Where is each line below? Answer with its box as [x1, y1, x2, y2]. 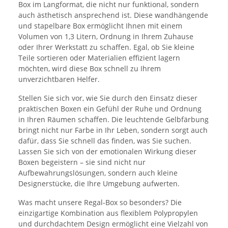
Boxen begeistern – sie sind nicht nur [18, 157, 146, 167]
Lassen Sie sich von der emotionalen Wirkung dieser [18, 147, 196, 157]
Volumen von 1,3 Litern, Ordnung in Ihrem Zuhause [18, 32, 193, 42]
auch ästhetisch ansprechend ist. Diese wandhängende [18, 10, 208, 20]
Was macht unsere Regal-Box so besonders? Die [18, 197, 182, 208]
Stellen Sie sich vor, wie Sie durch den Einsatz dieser [18, 93, 197, 103]
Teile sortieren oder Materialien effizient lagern [18, 53, 180, 63]
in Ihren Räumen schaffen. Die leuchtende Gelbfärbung [18, 115, 209, 125]
